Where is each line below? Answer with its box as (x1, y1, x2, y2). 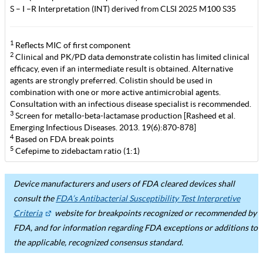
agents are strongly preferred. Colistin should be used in (10, 76, 213, 85)
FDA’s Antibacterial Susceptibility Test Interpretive (56, 194, 240, 203)
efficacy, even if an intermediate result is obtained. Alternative (10, 64, 233, 73)
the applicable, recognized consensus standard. (14, 238, 183, 247)
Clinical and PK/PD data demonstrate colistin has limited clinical (14, 52, 249, 62)
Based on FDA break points (14, 134, 114, 144)
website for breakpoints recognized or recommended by (53, 208, 257, 218)
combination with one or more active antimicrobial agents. (10, 87, 221, 97)
